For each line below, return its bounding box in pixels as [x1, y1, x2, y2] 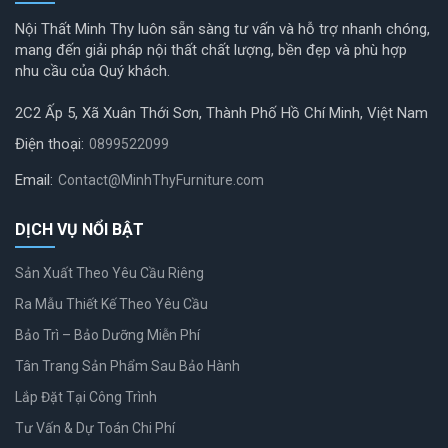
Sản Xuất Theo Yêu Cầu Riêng [15, 264, 204, 281]
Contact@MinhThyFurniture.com [58, 171, 264, 188]
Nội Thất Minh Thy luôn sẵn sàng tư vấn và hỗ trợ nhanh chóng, [15, 19, 430, 38]
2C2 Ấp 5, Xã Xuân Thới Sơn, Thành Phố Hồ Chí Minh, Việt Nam [15, 103, 428, 122]
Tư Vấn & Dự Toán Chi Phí [15, 419, 175, 436]
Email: [15, 170, 53, 189]
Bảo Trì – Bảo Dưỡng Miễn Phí [15, 326, 200, 343]
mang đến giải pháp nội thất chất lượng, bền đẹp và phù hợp [15, 40, 407, 59]
